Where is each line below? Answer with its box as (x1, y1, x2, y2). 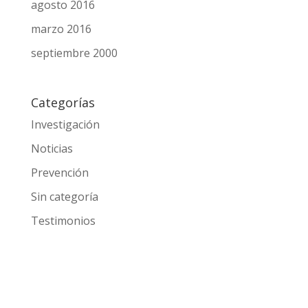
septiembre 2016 (30, 4, 117, 20)
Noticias (30, 170, 72, 186)
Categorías (30, 124, 94, 141)
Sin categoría (30, 219, 98, 234)
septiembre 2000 (30, 76, 117, 92)
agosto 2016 (30, 28, 94, 44)
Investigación (30, 146, 99, 162)
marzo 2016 (30, 52, 91, 68)
